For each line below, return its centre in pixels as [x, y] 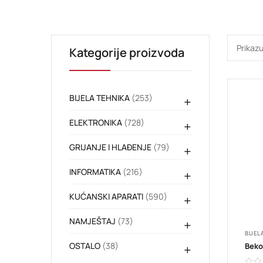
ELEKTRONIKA [96, 123]
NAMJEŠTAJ [92, 221]
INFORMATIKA [95, 172]
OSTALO [85, 246]
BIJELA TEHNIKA [100, 98]
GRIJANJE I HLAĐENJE [110, 147]
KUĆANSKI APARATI [106, 197]
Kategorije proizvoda [127, 53]
